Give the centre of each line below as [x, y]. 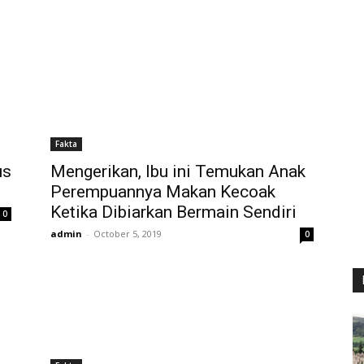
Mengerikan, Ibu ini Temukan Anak [178, 171]
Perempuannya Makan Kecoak [163, 192]
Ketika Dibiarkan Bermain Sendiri [173, 212]
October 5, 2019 [128, 234]
